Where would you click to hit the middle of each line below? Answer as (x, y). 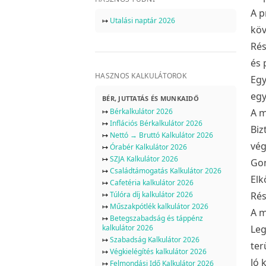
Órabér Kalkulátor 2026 (148, 147)
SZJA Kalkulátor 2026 (144, 159)
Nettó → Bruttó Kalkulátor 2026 (161, 135)
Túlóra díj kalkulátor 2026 (151, 194)
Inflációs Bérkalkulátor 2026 (156, 123)
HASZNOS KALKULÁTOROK (141, 75)
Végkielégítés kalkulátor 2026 (158, 251)
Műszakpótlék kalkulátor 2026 (159, 206)
